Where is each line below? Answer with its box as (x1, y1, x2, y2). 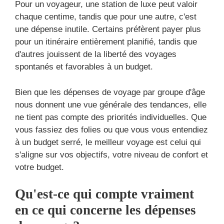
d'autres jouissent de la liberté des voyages (15, 49, 176, 59)
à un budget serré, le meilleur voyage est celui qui (15, 137, 201, 147)
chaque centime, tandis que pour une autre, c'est (15, 12, 196, 22)
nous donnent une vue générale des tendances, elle (15, 99, 206, 109)
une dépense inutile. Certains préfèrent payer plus (15, 24, 201, 34)
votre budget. (15, 162, 64, 172)
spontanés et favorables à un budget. (15, 62, 153, 72)
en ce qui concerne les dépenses (15, 202, 196, 218)
